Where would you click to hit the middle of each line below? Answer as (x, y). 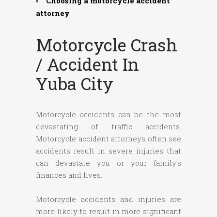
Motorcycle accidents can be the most (108, 115)
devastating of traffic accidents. (108, 127)
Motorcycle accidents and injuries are (108, 199)
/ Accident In (87, 64)
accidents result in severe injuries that (108, 151)
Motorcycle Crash (107, 45)
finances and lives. (69, 175)
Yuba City (75, 84)
